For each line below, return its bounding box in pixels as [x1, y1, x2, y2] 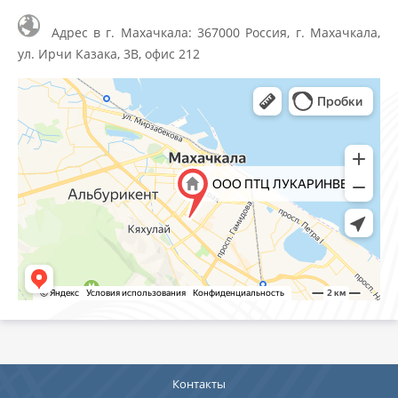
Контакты [172, 375, 226, 392]
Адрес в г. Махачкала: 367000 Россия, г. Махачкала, [40, 23, 380, 41]
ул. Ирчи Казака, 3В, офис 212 [18, 44, 200, 62]
